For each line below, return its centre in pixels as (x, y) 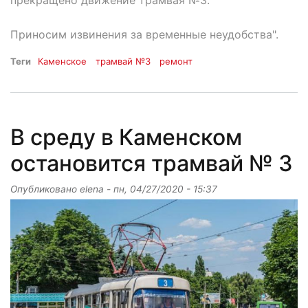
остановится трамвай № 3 (152, 164)
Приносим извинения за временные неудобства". (144, 34)
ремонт (176, 61)
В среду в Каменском (126, 137)
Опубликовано (45, 189)
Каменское (62, 61)
